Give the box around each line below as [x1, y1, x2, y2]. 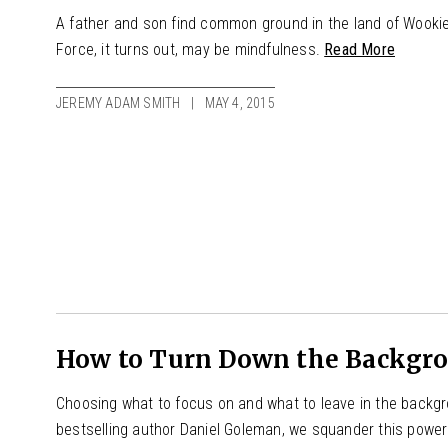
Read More [324, 39, 396, 59]
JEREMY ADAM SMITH [56, 94, 181, 111]
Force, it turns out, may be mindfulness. [56, 39, 325, 59]
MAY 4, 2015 [204, 94, 275, 111]
